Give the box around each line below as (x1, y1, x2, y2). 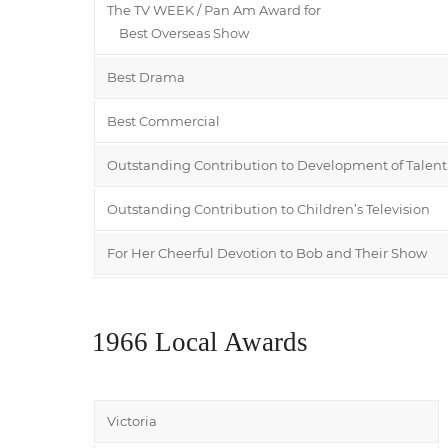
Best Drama (107, 68, 185, 85)
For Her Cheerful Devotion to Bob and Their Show (107, 244, 427, 261)
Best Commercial (107, 112, 220, 129)
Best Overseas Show (107, 24, 249, 41)
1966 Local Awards (92, 326, 308, 357)
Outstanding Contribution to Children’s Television (107, 200, 430, 217)
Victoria (107, 412, 157, 429)
